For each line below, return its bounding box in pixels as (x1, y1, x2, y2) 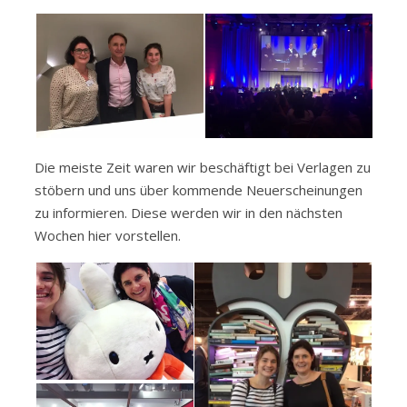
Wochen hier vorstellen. (35, 226, 181, 245)
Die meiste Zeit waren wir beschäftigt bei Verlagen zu (35, 158, 371, 177)
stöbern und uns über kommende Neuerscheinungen (35, 181, 362, 200)
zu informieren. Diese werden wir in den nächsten (35, 203, 342, 223)
